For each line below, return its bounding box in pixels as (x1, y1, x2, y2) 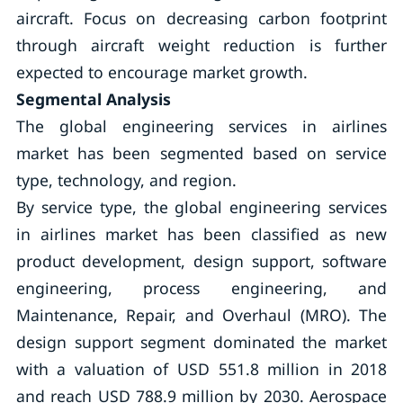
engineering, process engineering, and (15, 277, 388, 299)
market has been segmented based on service (15, 142, 388, 164)
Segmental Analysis (15, 88, 171, 110)
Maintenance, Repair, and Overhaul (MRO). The (15, 304, 388, 326)
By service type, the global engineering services (15, 196, 388, 218)
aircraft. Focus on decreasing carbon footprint (15, 7, 388, 29)
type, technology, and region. (15, 169, 237, 191)
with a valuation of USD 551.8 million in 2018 (15, 358, 388, 380)
